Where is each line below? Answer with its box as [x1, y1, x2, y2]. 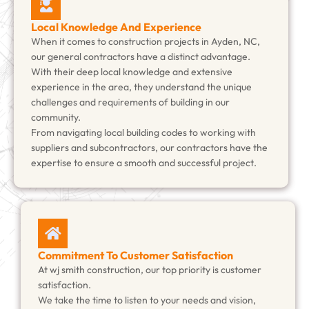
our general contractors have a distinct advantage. [31, 50, 250, 63]
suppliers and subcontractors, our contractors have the [31, 141, 268, 154]
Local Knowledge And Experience [31, 20, 201, 34]
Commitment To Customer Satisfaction [38, 248, 233, 263]
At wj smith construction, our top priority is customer [38, 263, 261, 277]
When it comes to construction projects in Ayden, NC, [31, 35, 260, 48]
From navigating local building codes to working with [31, 126, 256, 139]
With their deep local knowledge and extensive [31, 66, 232, 79]
